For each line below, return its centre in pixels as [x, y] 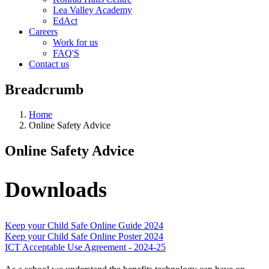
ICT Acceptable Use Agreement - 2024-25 [85, 247]
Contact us [49, 64]
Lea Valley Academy [92, 10]
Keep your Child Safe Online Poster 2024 [84, 237]
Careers [43, 31]
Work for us [75, 42]
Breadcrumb [44, 89]
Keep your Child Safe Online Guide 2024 [84, 226]
